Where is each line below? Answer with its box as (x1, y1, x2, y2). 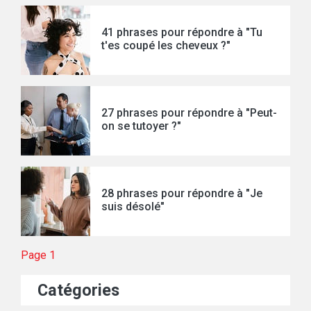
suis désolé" (101, 200, 165, 213)
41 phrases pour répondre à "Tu (101, 26, 262, 39)
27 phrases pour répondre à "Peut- (101, 106, 277, 119)
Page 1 (21, 249, 56, 262)
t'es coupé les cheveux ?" (101, 39, 230, 52)
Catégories (37, 280, 119, 300)
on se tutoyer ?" (101, 119, 181, 133)
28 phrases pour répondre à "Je (101, 187, 262, 200)
